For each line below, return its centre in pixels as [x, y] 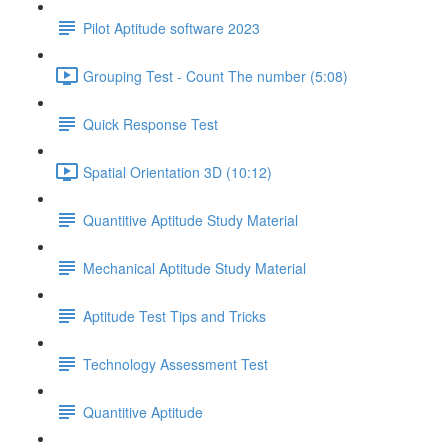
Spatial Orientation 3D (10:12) [177, 171]
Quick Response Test [150, 123]
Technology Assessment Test [175, 363]
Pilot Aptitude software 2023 [171, 27]
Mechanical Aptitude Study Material [194, 267]
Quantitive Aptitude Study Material [190, 219]
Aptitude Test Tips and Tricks [174, 315]
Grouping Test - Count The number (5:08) [215, 75]
